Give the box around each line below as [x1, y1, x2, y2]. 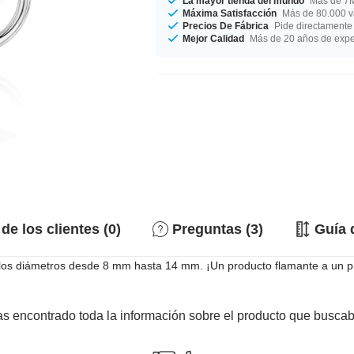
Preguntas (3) [172, 221, 263, 237]
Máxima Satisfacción [183, 7, 277, 19]
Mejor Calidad [183, 32, 245, 44]
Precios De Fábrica [183, 20, 269, 32]
